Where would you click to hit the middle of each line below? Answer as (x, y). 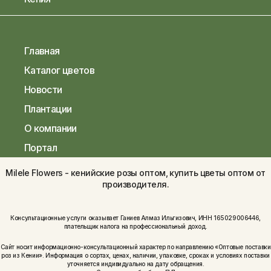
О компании (51, 129)
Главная (42, 51)
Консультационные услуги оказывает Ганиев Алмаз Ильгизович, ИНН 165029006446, (135, 218)
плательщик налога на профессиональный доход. (135, 227)
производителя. (135, 184)
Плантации (48, 109)
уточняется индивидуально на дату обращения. (135, 264)
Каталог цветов (60, 70)
